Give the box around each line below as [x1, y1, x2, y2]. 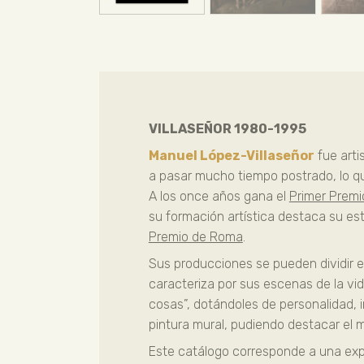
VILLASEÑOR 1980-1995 [148, 120, 306, 136]
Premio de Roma [148, 228, 243, 245]
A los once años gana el [148, 188, 289, 204]
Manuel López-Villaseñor [148, 147, 314, 163]
